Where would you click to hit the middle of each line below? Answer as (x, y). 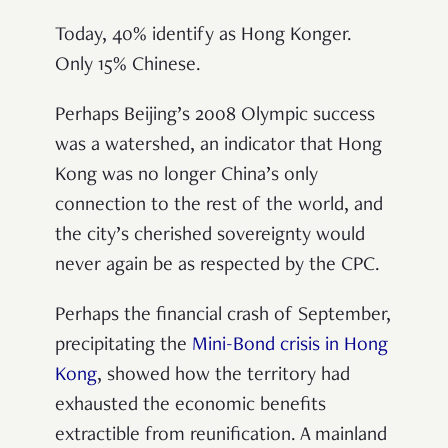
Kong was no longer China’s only (186, 176)
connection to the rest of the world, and (219, 206)
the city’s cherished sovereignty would (210, 236)
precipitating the (123, 346)
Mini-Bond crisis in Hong (290, 346)
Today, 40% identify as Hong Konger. (203, 36)
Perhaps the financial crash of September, (223, 316)
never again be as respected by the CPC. (217, 266)
